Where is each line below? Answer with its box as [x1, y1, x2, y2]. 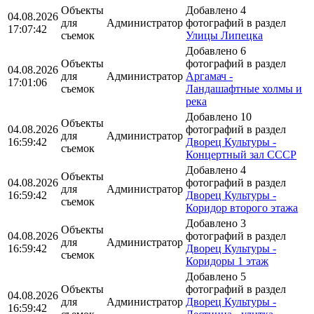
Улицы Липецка [186, 29, 263, 41]
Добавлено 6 [186, 44, 246, 57]
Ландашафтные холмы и [186, 82, 302, 95]
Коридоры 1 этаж [186, 254, 268, 267]
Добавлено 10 [186, 110, 252, 123]
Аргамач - [186, 69, 233, 82]
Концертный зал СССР [186, 148, 296, 161]
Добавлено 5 [186, 270, 246, 282]
